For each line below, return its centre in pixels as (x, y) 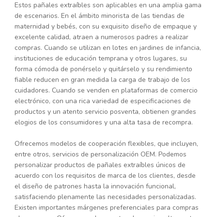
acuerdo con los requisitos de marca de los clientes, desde (105, 176)
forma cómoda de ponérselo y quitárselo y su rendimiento (103, 69)
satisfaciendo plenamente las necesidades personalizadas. (105, 197)
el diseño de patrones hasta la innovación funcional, (95, 186)
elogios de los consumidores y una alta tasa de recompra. (104, 123)
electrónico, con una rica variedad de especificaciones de (103, 101)
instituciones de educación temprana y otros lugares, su (101, 59)
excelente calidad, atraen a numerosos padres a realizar (101, 37)
